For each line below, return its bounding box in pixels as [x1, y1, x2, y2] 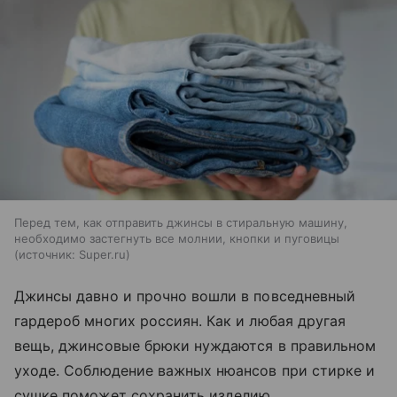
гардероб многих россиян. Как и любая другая [14, 312, 346, 331]
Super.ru [79, 247, 126, 262]
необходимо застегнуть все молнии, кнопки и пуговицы [14, 231, 339, 246]
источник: [19, 247, 75, 262]
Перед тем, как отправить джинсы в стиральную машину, [14, 215, 347, 230]
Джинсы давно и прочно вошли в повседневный [14, 287, 356, 306]
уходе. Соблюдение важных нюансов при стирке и [14, 362, 376, 380]
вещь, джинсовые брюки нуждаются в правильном [14, 337, 377, 355]
